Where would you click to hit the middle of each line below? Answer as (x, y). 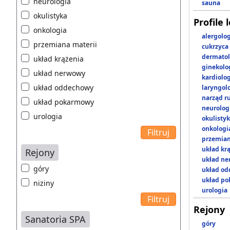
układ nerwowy (59, 73)
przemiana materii (65, 45)
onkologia (50, 30)
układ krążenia (59, 59)
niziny (44, 183)
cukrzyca (215, 47)
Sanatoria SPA (55, 219)
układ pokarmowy (64, 102)
